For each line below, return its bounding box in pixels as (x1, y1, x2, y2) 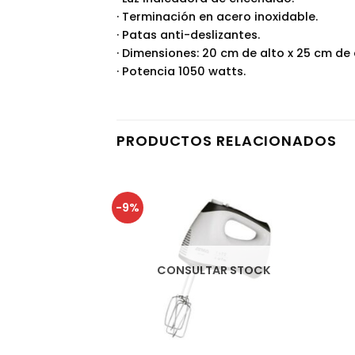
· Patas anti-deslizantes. (116, 26, 260, 43)
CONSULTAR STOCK (157, 262, 272, 279)
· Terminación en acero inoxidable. (116, 8, 318, 25)
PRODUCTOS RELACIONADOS (116, 130, 337, 151)
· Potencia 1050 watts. (116, 63, 246, 79)
